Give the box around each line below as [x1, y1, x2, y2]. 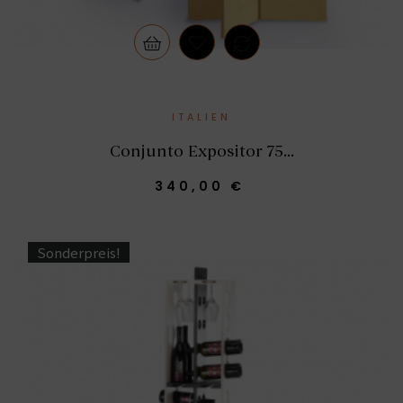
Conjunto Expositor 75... [109, 141, 294, 162]
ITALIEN [172, 110, 231, 125]
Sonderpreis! [37, 243, 121, 263]
